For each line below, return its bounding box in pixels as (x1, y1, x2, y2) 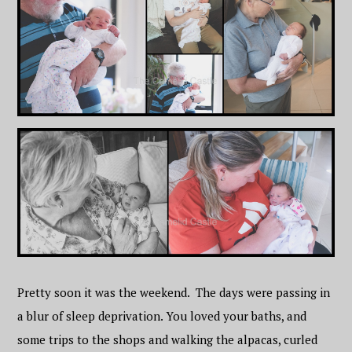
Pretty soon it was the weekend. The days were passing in (17, 284, 331, 301)
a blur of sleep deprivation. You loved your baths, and (17, 308, 307, 324)
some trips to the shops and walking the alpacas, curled (17, 332, 318, 348)
